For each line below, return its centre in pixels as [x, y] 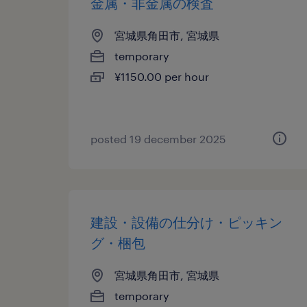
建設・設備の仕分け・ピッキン [186, 222]
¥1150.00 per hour [162, 76]
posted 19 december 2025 [158, 139]
